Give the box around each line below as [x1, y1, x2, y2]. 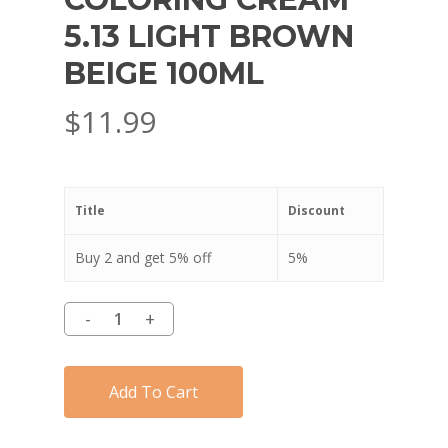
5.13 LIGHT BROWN [64, 18, 354, 56]
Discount [288, 202, 345, 220]
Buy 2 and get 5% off [75, 248, 211, 268]
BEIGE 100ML [64, 55, 264, 93]
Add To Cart [109, 381, 198, 404]
